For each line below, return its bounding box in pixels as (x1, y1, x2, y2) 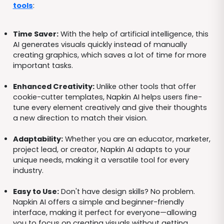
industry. (12, 165, 43, 175)
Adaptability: (12, 133, 63, 144)
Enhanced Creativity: (12, 81, 94, 91)
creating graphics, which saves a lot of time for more (12, 49, 206, 60)
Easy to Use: (12, 186, 59, 196)
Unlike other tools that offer (94, 81, 196, 91)
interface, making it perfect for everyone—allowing (12, 207, 196, 217)
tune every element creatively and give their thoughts (12, 102, 207, 112)
